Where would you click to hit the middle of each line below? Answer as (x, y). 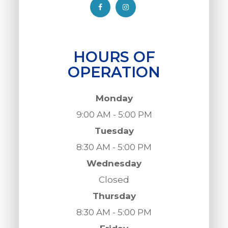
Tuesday (114, 131)
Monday (114, 98)
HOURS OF (114, 56)
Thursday (114, 196)
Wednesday (114, 163)
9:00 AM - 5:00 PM (114, 114)
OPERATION (114, 72)
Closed (114, 179)
